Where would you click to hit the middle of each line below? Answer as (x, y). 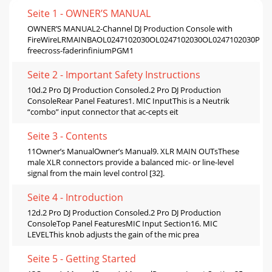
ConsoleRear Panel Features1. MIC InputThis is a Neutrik (128, 100)
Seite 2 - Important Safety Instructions (114, 74)
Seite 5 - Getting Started (82, 258)
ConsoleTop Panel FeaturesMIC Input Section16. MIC (122, 223)
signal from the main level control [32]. (96, 173)
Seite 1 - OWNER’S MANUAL (89, 13)
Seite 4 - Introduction (75, 197)
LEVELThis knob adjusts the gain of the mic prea (113, 234)
